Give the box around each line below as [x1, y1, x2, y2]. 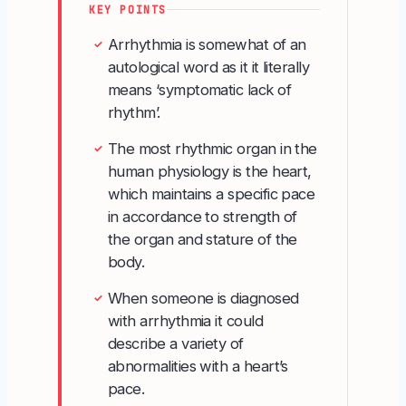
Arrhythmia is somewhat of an [108, 34, 306, 53]
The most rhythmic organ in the [108, 139, 317, 158]
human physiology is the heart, [108, 161, 312, 180]
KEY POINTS [89, 2, 168, 16]
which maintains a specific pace [108, 184, 315, 203]
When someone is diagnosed [108, 288, 299, 307]
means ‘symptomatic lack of [108, 80, 291, 99]
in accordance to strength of [108, 207, 297, 226]
